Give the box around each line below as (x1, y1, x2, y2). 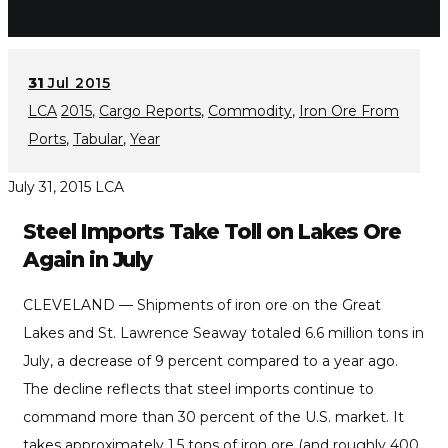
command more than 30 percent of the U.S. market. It (23, 408, 404, 427)
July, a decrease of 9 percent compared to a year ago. (23, 352, 398, 371)
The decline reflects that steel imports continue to (23, 380, 374, 399)
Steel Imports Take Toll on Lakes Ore (23, 219, 402, 245)
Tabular (73, 129, 123, 148)
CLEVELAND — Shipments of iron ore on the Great (23, 296, 381, 315)
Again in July (23, 247, 153, 273)
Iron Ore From (299, 101, 399, 120)
